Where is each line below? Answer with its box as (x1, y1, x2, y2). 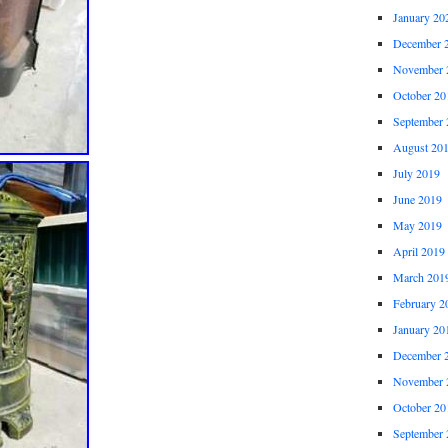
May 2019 (392, 217, 442, 234)
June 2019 (392, 191, 442, 208)
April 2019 (392, 243, 445, 260)
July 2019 (392, 165, 440, 182)
